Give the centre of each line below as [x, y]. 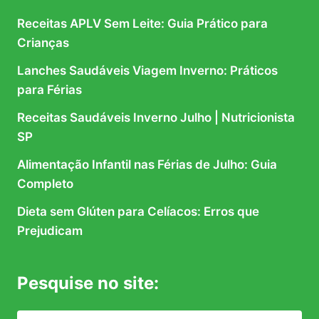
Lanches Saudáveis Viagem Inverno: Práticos [147, 71]
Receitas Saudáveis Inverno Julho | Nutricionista [156, 118]
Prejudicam [50, 231]
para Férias [49, 90]
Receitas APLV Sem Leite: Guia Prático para [142, 24]
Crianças [43, 43]
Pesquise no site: [88, 283]
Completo [45, 184]
